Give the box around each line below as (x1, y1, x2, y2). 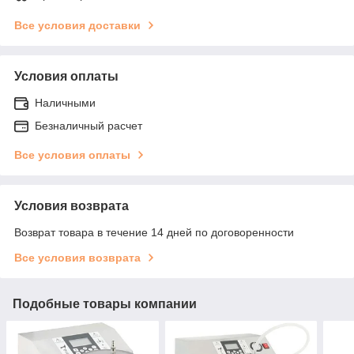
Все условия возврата (14, 250, 141, 264)
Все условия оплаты (14, 148, 130, 161)
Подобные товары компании (13, 296, 197, 311)
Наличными (35, 96, 96, 109)
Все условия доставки (14, 18, 141, 32)
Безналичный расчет (35, 119, 142, 132)
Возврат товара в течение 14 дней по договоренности (14, 225, 294, 239)
